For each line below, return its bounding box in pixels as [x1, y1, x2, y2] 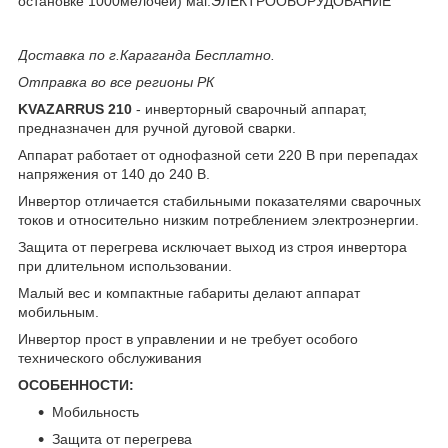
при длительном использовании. [18, 257, 232, 274]
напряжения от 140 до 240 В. [18, 165, 210, 182]
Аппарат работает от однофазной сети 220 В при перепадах [18, 146, 418, 163]
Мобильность [52, 403, 139, 420]
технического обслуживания [18, 349, 202, 366]
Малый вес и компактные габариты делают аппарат [18, 284, 360, 301]
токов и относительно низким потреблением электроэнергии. [18, 211, 419, 228]
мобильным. [18, 303, 99, 320]
